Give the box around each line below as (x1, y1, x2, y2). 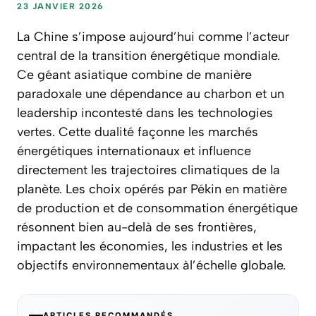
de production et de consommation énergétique (17, 200, 298, 217)
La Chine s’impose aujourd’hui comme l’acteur (17, 29, 289, 45)
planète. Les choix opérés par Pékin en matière (17, 181, 287, 197)
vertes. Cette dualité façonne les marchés (17, 124, 258, 140)
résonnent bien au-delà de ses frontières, (17, 219, 257, 236)
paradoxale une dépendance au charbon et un (17, 86, 284, 102)
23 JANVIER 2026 (17, 1, 104, 12)
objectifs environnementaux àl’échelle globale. (17, 257, 286, 274)
